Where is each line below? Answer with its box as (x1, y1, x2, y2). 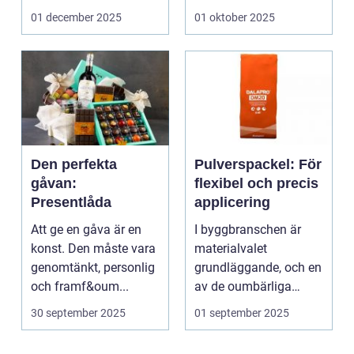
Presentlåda (31, 194, 111, 211)
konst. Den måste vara (31, 241, 156, 257)
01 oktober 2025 (194, 11, 275, 24)
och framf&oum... (31, 279, 129, 295)
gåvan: (31, 175, 77, 192)
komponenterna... (194, 298, 292, 314)
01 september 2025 (194, 307, 289, 320)
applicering (194, 194, 270, 211)
